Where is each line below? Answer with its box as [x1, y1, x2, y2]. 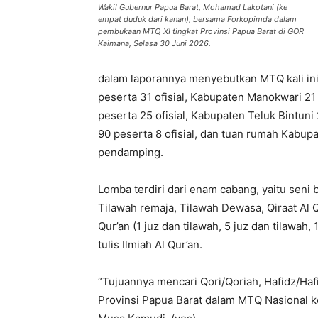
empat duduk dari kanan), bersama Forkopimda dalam [98, 13, 297, 24]
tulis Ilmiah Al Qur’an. [98, 238, 202, 251]
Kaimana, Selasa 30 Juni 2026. [98, 38, 211, 48]
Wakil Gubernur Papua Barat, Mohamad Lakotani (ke [98, 1, 287, 12]
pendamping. [98, 146, 163, 159]
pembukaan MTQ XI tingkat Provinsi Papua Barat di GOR [98, 26, 304, 36]
